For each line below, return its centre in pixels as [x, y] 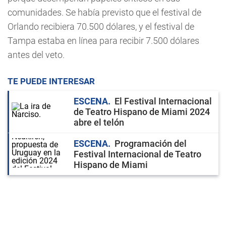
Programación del [151, 144]
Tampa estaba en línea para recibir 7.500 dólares [103, 41]
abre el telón [99, 122]
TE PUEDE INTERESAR [51, 81]
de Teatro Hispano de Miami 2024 [142, 112]
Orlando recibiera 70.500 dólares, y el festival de [101, 26]
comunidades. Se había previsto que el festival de [104, 12]
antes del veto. [36, 55]
